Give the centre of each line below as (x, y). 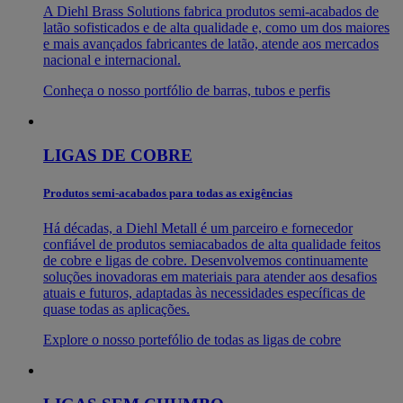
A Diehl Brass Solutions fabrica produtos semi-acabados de (211, 11)
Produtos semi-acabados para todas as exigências (168, 193)
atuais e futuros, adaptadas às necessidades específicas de (204, 292)
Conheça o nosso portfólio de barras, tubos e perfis (187, 90)
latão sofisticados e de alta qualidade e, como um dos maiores (216, 27)
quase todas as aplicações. (116, 309)
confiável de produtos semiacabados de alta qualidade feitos (212, 244)
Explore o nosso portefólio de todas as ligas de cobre (192, 339)
